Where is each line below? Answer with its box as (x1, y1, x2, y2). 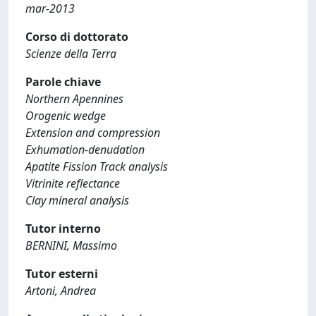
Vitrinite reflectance (25, 176, 120, 191)
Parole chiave (25, 74, 101, 90)
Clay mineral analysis (25, 193, 129, 208)
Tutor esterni (25, 266, 98, 281)
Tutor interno (25, 221, 101, 236)
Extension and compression (25, 125, 160, 140)
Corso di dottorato (25, 29, 128, 44)
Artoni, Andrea (25, 283, 96, 298)
